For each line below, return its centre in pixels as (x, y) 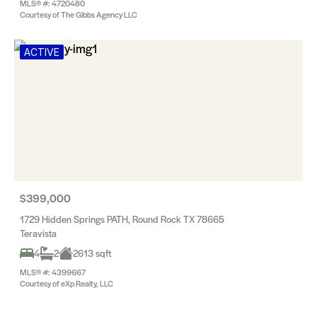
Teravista (38, 233)
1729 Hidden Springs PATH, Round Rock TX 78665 (122, 219)
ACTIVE (42, 52)
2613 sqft (92, 253)
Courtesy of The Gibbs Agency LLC (79, 14)
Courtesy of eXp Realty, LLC (67, 283)
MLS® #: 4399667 (53, 272)
